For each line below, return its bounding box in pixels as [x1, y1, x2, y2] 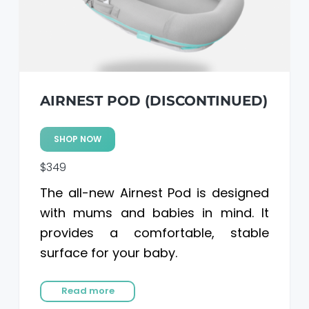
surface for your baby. [39, 243, 177, 261]
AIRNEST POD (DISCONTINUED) [39, 92, 268, 109]
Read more [61, 284, 114, 298]
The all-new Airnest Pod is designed [39, 183, 270, 201]
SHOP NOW [53, 132, 101, 145]
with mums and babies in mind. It [39, 203, 270, 221]
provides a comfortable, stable [39, 223, 270, 241]
